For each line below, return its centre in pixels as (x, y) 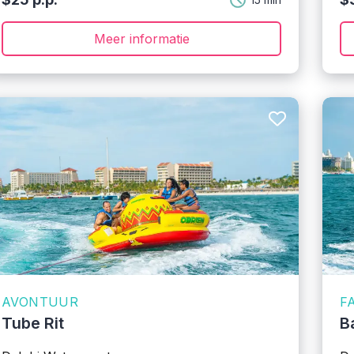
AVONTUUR (40, 302)
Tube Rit (33, 323)
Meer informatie (141, 39)
